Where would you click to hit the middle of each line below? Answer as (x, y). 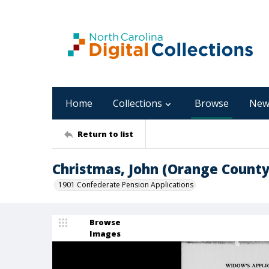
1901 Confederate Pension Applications (126, 185)
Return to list (105, 134)
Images (105, 234)
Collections (138, 103)
